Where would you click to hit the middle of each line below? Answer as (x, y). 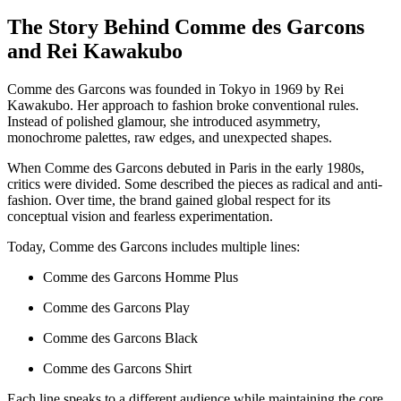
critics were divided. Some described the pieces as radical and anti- (195, 183)
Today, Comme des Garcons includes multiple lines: (154, 246)
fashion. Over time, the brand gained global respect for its (169, 200)
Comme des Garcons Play (116, 307)
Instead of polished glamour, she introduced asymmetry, (164, 121)
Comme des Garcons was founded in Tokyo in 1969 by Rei (175, 89)
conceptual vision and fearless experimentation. (140, 216)
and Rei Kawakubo (95, 51)
